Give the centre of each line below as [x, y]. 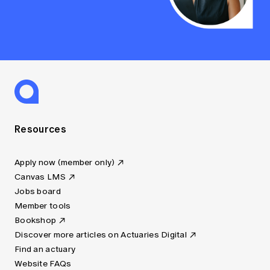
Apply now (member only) [65, 163]
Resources [40, 129]
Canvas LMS [40, 177]
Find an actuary [45, 250]
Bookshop [36, 221]
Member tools [43, 206]
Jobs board [38, 192]
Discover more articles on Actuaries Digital [101, 235]
